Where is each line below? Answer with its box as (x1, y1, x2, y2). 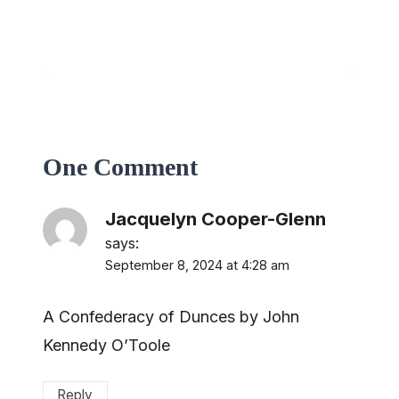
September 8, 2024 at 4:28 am (105, 256, 289, 273)
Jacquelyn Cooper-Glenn (105, 207, 326, 230)
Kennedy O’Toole (43, 336, 170, 355)
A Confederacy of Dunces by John (43, 307, 299, 327)
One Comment (43, 152, 198, 181)
